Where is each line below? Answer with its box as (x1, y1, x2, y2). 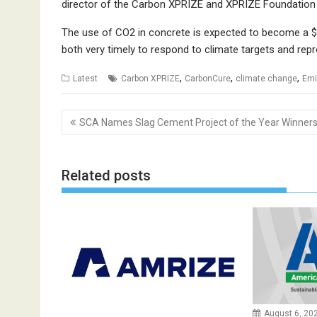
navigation (61, 125, 140, 145)
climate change (236, 73, 297, 83)
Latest (73, 73, 98, 83)
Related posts (62, 166, 151, 184)
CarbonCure (185, 73, 231, 83)
